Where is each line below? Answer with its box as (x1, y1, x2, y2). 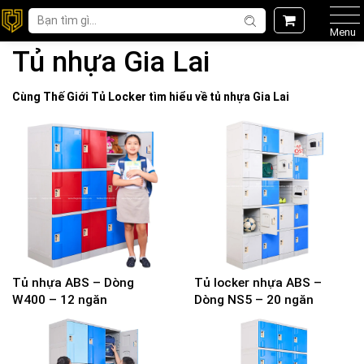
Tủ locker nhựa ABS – (194, 275, 322, 290)
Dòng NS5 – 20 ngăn (194, 292, 314, 307)
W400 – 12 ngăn (12, 292, 107, 307)
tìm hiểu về (146, 90, 210, 103)
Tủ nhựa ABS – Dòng (12, 275, 134, 290)
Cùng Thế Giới (12, 90, 91, 103)
